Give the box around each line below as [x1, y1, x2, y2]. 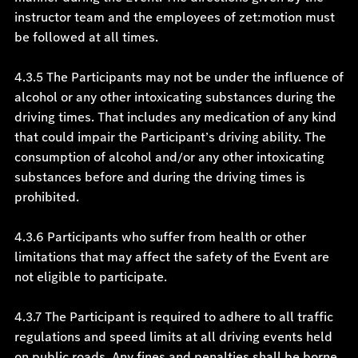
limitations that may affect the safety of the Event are [14, 248, 329, 266]
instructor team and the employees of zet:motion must [14, 8, 335, 26]
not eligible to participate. [14, 268, 167, 286]
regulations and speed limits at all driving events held [14, 328, 332, 346]
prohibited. [14, 188, 79, 206]
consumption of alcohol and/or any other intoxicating [14, 148, 324, 166]
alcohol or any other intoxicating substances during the [14, 88, 336, 106]
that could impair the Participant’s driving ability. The [14, 128, 326, 146]
